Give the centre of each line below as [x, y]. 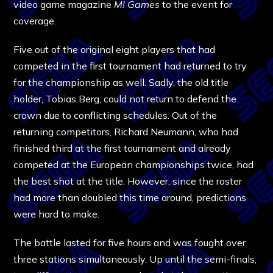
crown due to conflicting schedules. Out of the [115, 115]
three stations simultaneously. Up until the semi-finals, [135, 259]
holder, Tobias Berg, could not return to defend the [125, 98]
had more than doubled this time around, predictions [130, 197]
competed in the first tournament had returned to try [130, 66]
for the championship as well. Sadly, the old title [121, 82]
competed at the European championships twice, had [134, 164]
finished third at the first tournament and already [122, 148]
